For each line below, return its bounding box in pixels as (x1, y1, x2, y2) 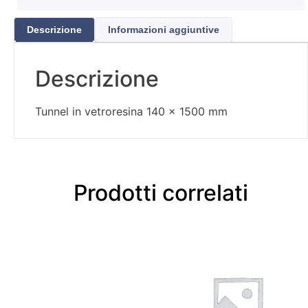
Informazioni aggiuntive (108, 24, 219, 36)
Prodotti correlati (74, 179, 248, 206)
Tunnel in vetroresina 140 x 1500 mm (35, 104, 228, 119)
